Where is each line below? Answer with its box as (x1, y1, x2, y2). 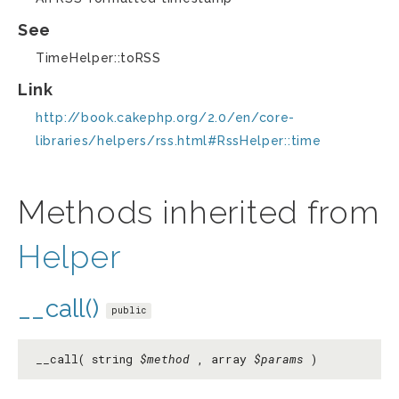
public (110, 304, 147, 316)
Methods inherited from (18, 192, 379, 231)
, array (190, 350, 254, 367)
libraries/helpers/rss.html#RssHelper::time (36, 133, 322, 148)
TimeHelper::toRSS (36, 50, 161, 65)
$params (254, 350, 304, 367)
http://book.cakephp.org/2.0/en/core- (36, 110, 296, 125)
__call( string (36, 350, 140, 367)
